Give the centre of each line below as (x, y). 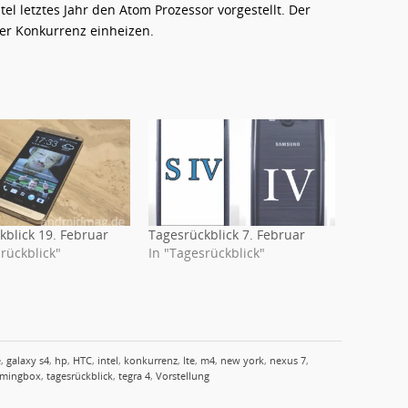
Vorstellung (183, 375)
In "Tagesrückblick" (207, 252)
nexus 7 (288, 360)
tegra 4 (134, 375)
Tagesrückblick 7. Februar (227, 234)
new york (242, 360)
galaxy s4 (28, 360)
